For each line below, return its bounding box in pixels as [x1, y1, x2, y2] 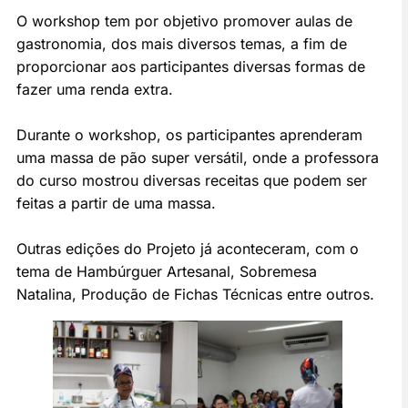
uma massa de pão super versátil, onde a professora [16, 148, 379, 168]
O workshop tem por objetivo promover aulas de [16, 12, 352, 31]
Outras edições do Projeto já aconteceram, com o [16, 240, 359, 259]
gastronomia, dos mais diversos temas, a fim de [16, 35, 347, 54]
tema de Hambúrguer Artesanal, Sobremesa [16, 262, 317, 281]
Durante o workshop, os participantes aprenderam [16, 126, 362, 145]
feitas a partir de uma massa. [16, 194, 216, 213]
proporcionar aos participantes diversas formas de [16, 57, 365, 76]
